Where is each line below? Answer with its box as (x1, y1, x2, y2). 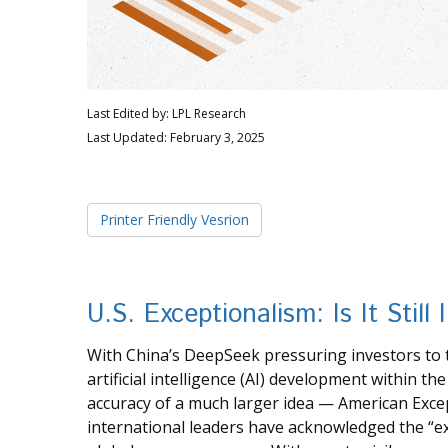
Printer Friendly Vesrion (100, 210, 249, 230)
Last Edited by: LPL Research (87, 105, 246, 123)
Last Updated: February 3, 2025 (87, 129, 265, 147)
